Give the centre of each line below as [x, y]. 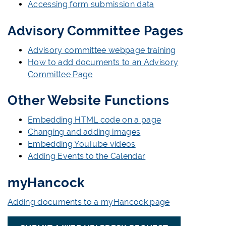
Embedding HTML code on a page [95, 120]
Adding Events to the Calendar [87, 156]
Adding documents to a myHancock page [89, 202]
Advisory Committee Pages [96, 30]
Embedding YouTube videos [82, 144]
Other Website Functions [89, 100]
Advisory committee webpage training [102, 50]
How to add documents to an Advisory [103, 62]
